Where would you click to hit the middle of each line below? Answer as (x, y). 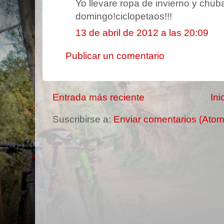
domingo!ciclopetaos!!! (124, 16)
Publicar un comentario (115, 56)
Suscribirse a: (83, 119)
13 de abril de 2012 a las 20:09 (142, 33)
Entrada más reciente (98, 97)
